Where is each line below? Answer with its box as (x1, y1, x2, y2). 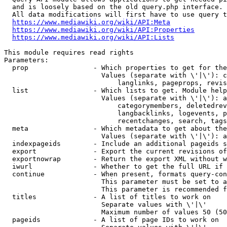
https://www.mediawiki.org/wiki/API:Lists (12, 33, 174, 41)
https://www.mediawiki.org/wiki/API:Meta (12, 18, 170, 26)
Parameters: (4, 56, 49, 64)
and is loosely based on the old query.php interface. (4, 3, 223, 11)
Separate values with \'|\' (4, 201, 207, 208)
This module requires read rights (4, 49, 134, 56)
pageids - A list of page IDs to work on (4, 216, 219, 223)
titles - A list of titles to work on (4, 193, 211, 201)
